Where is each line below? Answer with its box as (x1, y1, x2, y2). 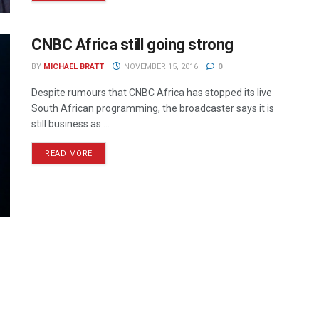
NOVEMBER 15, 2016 (121, 61, 198, 71)
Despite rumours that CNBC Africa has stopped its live (31, 86, 272, 98)
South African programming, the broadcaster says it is (31, 102, 274, 114)
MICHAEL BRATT (43, 61, 104, 71)
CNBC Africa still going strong (31, 35, 234, 53)
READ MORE (45, 148, 93, 158)
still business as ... (31, 117, 110, 130)
